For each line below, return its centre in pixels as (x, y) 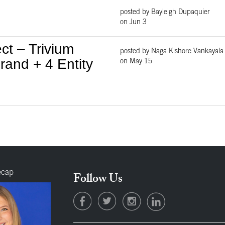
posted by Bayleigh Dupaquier (165, 12)
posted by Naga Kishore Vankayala (172, 52)
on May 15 (136, 62)
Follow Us (98, 180)
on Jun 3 (133, 22)
